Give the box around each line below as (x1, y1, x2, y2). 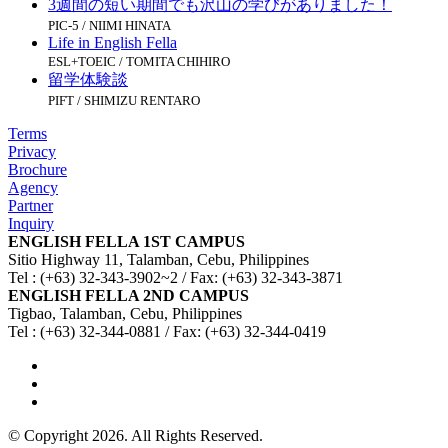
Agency (8, 178, 58, 196)
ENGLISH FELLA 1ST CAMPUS (8, 232, 245, 250)
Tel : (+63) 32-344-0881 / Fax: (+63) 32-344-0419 (8, 322, 326, 340)
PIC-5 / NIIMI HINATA (48, 17, 171, 33)
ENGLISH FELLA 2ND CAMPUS (8, 286, 249, 304)
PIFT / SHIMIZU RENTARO (48, 92, 200, 108)
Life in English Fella (48, 33, 177, 51)
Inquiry (8, 214, 54, 232)
